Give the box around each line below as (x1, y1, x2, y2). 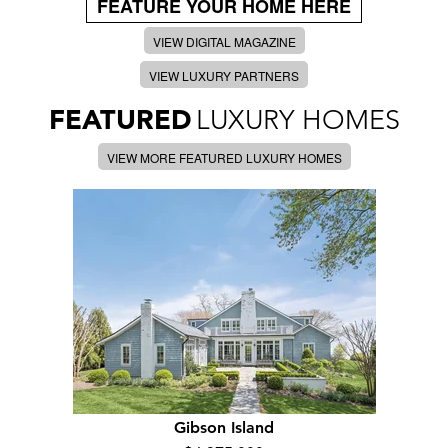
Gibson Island (174, 418, 274, 437)
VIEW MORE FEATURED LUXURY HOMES (106, 149, 342, 166)
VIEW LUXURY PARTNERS (149, 67, 299, 84)
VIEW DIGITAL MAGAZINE (152, 33, 296, 50)
